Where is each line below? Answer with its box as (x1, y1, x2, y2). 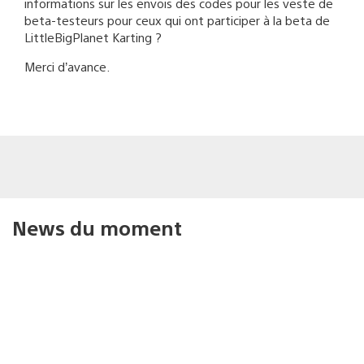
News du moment (12, 214, 182, 240)
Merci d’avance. (24, 58, 110, 74)
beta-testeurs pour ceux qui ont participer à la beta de (24, 11, 330, 28)
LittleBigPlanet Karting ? (24, 28, 162, 45)
